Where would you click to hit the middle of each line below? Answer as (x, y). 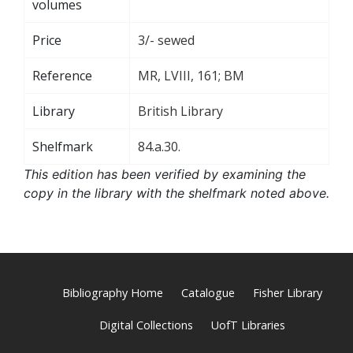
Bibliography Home (113, 292)
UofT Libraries (248, 325)
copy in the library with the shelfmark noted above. (176, 193)
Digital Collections (146, 325)
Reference (62, 75)
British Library (180, 111)
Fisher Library (288, 292)
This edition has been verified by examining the (165, 174)
